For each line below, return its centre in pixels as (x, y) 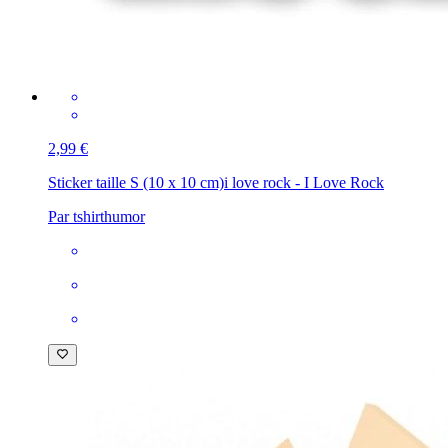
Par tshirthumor (96, 216)
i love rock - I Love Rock (304, 182)
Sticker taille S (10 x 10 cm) (136, 182)
